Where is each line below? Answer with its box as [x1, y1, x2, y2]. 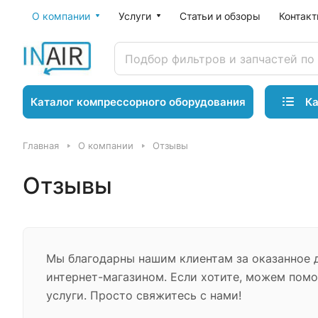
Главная [23, 140, 59, 151]
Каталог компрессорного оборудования [31, 95, 246, 109]
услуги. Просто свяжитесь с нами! [46, 288, 241, 302]
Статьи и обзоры [180, 10, 261, 22]
